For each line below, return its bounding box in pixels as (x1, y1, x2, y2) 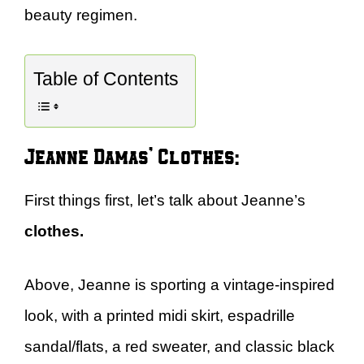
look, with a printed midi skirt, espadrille (24, 307, 295, 324)
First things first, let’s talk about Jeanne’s (24, 191, 305, 209)
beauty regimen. (24, 6, 141, 24)
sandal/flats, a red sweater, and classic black (24, 338, 335, 355)
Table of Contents (33, 67, 179, 89)
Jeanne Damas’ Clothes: (24, 141, 239, 169)
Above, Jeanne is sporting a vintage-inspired (24, 276, 335, 293)
